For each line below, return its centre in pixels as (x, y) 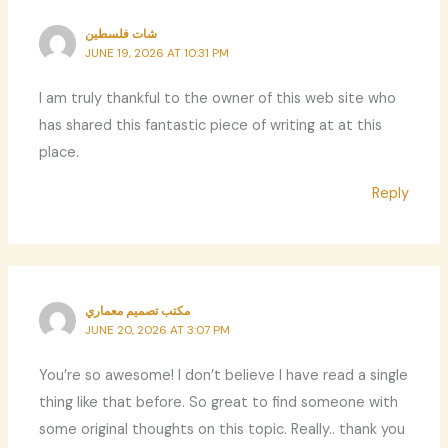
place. (59, 152)
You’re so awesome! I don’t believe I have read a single (224, 375)
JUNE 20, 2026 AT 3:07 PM (158, 330)
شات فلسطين (121, 34)
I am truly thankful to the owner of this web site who (218, 98)
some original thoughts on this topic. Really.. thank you (222, 429)
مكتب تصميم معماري (138, 311)
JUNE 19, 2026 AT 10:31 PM (157, 53)
